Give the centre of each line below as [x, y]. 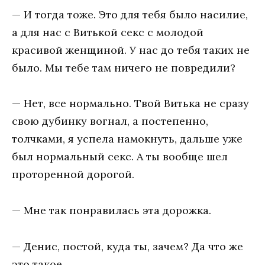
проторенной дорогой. [73, 174]
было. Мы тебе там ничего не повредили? [124, 67]
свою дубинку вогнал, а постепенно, [110, 121]
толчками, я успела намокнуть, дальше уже [127, 139]
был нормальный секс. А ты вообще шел [120, 157]
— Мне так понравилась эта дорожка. [112, 210]
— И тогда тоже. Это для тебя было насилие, [130, 14]
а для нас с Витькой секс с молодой [108, 32]
